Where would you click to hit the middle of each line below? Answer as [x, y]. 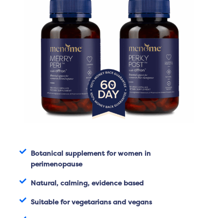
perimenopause [56, 163]
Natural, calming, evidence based [87, 182]
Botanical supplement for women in [91, 153]
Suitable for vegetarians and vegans [91, 201]
